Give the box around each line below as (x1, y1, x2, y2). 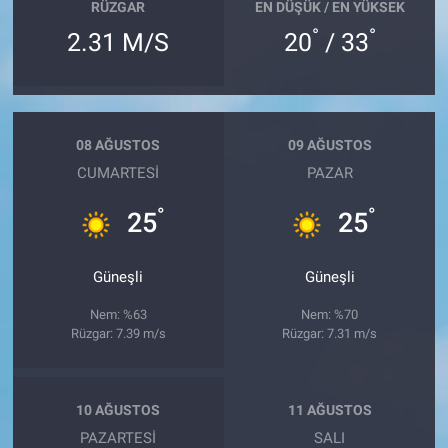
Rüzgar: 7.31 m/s (282, 325, 378, 341)
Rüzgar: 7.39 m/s (70, 325, 166, 341)
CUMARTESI (77, 163, 160, 182)
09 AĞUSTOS (287, 137, 372, 154)
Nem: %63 (89, 306, 147, 322)
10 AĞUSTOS (76, 402, 161, 419)
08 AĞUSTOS (76, 137, 161, 154)
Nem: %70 (301, 306, 359, 322)
